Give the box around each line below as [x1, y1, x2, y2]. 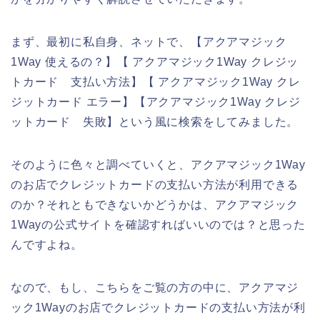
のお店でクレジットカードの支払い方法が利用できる [11, 179, 299, 191]
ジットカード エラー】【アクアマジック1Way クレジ [11, 96, 301, 109]
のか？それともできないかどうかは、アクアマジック [11, 199, 299, 211]
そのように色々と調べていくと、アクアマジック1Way [11, 159, 306, 171]
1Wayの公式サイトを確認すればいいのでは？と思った [11, 219, 306, 231]
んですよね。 [11, 239, 83, 251]
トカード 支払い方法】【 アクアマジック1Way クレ [11, 76, 301, 89]
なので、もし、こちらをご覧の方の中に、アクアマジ [11, 281, 299, 294]
